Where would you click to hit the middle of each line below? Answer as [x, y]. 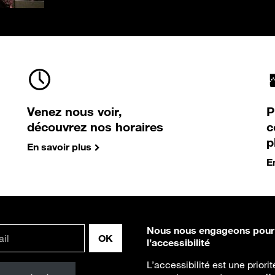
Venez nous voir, [75, 111]
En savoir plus [59, 147]
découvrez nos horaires [95, 127]
